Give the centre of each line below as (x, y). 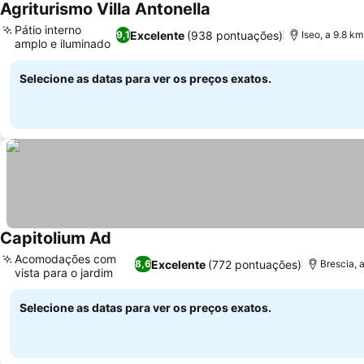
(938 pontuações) (235, 35)
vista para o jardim (64, 273)
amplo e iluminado (63, 43)
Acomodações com (65, 259)
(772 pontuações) (255, 264)
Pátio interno (48, 30)
